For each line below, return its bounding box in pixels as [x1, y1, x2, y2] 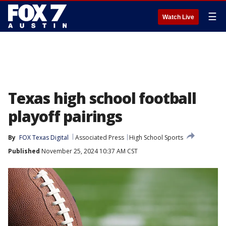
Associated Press [75, 133, 124, 142]
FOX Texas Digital [19, 133, 69, 142]
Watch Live [162, 14, 194, 21]
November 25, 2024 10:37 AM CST [40, 147, 138, 155]
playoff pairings [8, 106, 122, 127]
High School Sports [129, 133, 183, 142]
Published [8, 147, 40, 155]
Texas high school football [8, 88, 196, 108]
